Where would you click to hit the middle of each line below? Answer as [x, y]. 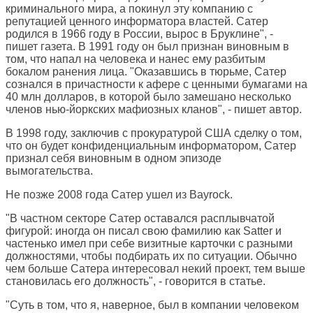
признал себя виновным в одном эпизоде [114, 159]
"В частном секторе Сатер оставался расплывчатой [140, 219]
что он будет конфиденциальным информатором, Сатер [151, 146]
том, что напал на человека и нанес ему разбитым [136, 59]
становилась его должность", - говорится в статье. [136, 282]
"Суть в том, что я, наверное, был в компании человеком [152, 305]
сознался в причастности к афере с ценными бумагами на [156, 85]
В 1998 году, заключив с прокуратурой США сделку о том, [154, 133]
